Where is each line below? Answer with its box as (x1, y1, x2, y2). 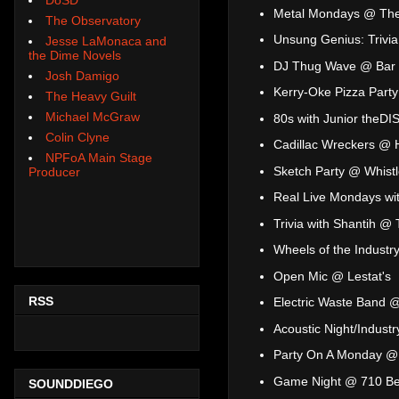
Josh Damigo (45, 68, 119, 83)
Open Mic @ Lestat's (273, 268, 391, 283)
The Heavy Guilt (45, 88, 136, 103)
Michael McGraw (45, 109, 140, 124)
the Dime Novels (28, 47, 121, 62)
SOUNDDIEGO (28, 377, 113, 392)
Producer (28, 164, 80, 179)
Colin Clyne (45, 129, 110, 144)
